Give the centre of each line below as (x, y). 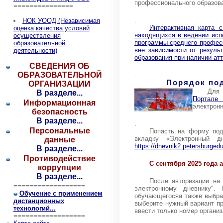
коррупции (60, 167)
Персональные (59, 131)
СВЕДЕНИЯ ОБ (60, 66)
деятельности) (35, 51)
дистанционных (39, 201)
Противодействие (60, 159)
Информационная (60, 103)
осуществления (37, 36)
